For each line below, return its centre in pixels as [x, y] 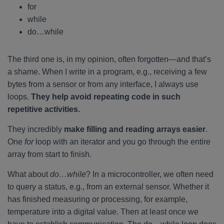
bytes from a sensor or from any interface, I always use [103, 84]
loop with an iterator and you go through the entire [122, 142]
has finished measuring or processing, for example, [97, 199]
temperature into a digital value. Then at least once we [103, 212]
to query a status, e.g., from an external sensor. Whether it [108, 187]
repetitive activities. [44, 109]
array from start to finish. [49, 154]
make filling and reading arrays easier [135, 129]
